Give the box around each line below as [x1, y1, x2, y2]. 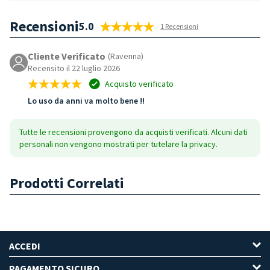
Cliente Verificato [28, 50, 105, 63]
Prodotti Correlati [10, 174, 124, 193]
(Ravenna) [108, 51, 143, 62]
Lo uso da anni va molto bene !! [28, 95, 145, 107]
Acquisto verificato [103, 78, 174, 90]
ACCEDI [9, 240, 40, 253]
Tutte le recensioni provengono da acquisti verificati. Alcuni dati [19, 127, 248, 138]
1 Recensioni [160, 22, 198, 31]
